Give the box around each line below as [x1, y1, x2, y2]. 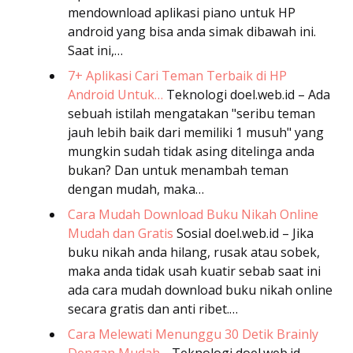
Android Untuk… [68, 85, 163, 103]
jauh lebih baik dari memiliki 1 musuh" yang [68, 123, 324, 141]
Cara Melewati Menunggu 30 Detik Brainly [68, 325, 318, 343]
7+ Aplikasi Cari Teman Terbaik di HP [68, 66, 287, 84]
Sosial [173, 224, 211, 242]
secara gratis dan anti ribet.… [68, 299, 238, 318]
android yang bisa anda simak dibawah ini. [68, 22, 316, 40]
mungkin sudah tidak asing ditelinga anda [68, 142, 314, 160]
